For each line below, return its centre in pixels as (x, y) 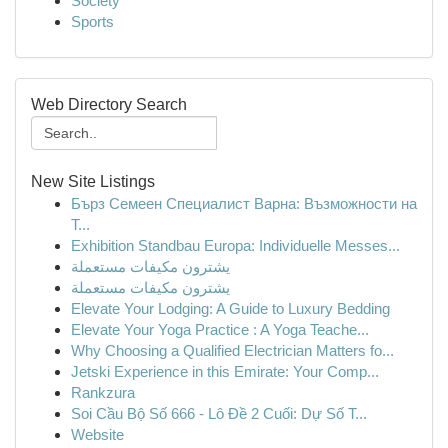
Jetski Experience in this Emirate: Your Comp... (225, 371)
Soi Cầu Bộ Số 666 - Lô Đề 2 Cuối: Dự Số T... (219, 413)
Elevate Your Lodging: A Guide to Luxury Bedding (230, 308)
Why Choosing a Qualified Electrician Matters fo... (232, 350)
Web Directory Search (109, 104)
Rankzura (103, 392)
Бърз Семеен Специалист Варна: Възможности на (244, 203)
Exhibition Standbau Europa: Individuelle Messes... (235, 245)
